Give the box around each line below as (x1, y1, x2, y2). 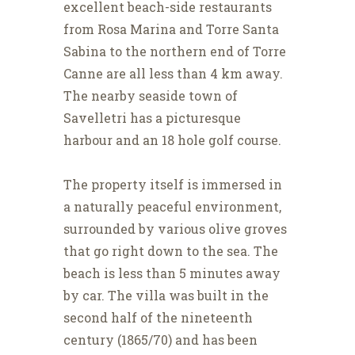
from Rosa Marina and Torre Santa (63, 21, 279, 38)
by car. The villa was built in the (63, 287, 269, 304)
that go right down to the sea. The (63, 242, 278, 260)
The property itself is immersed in (63, 176, 282, 193)
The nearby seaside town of (63, 87, 238, 105)
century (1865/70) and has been (63, 331, 258, 349)
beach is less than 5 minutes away (63, 265, 281, 282)
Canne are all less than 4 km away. (63, 65, 283, 82)
